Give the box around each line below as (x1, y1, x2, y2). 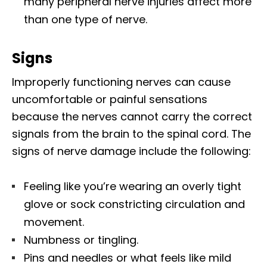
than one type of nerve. (24, 11, 147, 27)
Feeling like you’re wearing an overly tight (24, 178, 241, 194)
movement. (24, 214, 84, 229)
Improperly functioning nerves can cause (12, 74, 231, 89)
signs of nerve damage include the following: (12, 143, 251, 159)
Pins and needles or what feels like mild (24, 250, 231, 265)
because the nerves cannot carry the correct (12, 108, 252, 124)
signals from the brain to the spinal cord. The (12, 126, 251, 141)
